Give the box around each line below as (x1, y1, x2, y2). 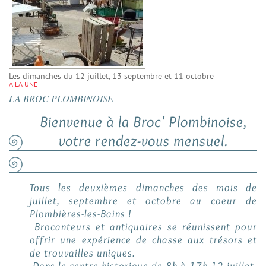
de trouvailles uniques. (30, 246, 135, 260)
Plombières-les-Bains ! (30, 207, 132, 221)
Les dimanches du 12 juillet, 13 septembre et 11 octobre (9, 71, 214, 82)
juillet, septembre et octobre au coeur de (30, 194, 257, 208)
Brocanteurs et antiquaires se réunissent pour (30, 220, 257, 234)
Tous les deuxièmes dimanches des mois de (30, 181, 257, 195)
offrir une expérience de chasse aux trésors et (30, 233, 257, 247)
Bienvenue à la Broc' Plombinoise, (40, 112, 247, 132)
